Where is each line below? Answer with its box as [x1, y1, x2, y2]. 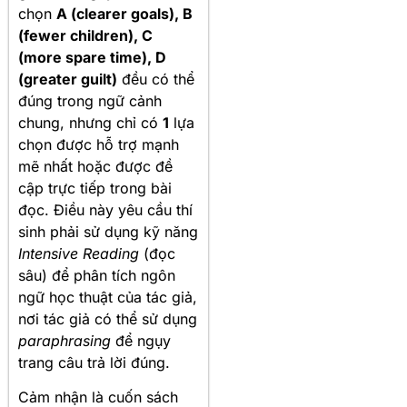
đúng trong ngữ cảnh [18, 91, 162, 110]
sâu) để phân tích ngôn [18, 265, 175, 284]
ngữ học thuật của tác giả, [18, 287, 197, 306]
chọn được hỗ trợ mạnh [18, 134, 179, 154]
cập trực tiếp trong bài [18, 178, 172, 197]
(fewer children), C [18, 25, 153, 45]
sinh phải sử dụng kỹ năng [18, 222, 198, 241]
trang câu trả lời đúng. [18, 352, 170, 372]
